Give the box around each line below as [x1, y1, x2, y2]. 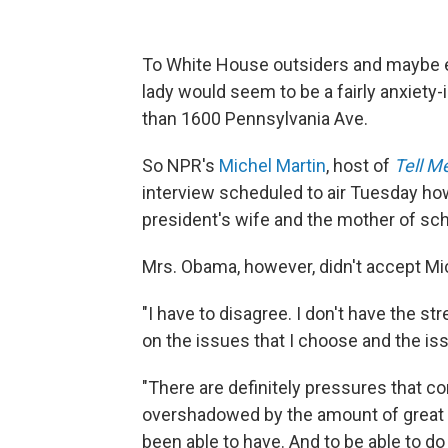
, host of [326, 155, 394, 176]
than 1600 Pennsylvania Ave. [142, 108, 368, 129]
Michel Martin [219, 155, 326, 176]
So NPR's [142, 155, 219, 176]
